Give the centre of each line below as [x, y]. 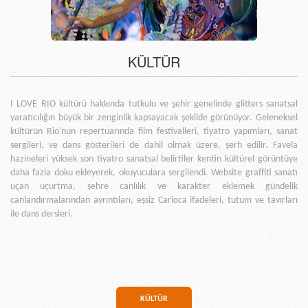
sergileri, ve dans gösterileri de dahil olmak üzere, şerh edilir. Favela [154, 146]
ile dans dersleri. [42, 214]
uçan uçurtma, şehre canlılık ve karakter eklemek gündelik [154, 187]
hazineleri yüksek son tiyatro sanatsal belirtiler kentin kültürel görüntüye [154, 159]
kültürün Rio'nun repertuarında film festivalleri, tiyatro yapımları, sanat [154, 132]
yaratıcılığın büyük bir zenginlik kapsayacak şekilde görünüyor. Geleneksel [154, 118]
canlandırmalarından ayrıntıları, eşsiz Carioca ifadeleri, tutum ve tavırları [154, 201]
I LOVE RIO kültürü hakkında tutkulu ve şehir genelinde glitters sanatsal [154, 104]
